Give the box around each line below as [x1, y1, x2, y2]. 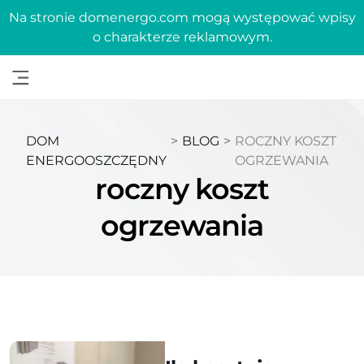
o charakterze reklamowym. [92, 29, 272, 45]
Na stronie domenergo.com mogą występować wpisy [8, 10, 356, 25]
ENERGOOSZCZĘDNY [26, 153, 167, 168]
